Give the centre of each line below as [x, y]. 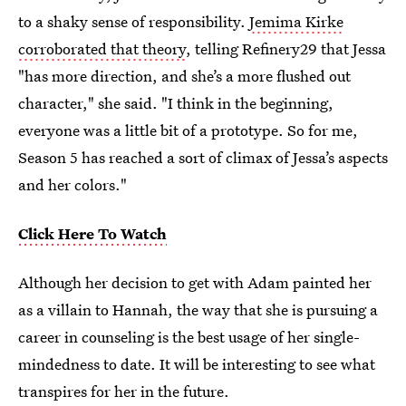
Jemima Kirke [296, 21]
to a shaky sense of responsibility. [134, 21]
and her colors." [72, 184]
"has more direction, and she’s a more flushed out [184, 75]
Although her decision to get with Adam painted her [195, 282]
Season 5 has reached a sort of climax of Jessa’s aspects [203, 157]
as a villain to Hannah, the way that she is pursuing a [198, 309]
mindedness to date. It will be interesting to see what [197, 363]
